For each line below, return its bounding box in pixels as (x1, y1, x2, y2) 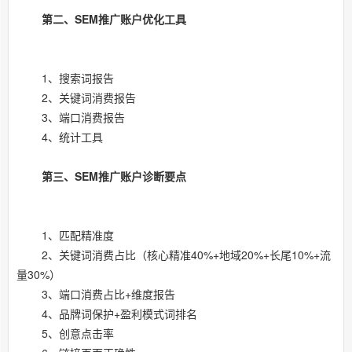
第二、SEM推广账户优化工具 (42, 11, 186, 27)
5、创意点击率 (16, 325, 114, 342)
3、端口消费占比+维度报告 (16, 286, 175, 302)
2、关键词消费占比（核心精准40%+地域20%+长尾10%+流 (16, 247, 331, 263)
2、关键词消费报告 (16, 90, 136, 106)
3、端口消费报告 (16, 109, 125, 126)
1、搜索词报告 (16, 70, 114, 86)
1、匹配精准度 (16, 227, 114, 244)
